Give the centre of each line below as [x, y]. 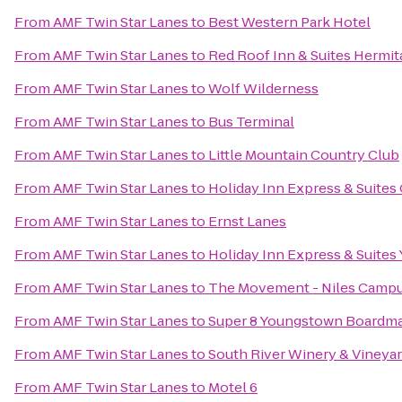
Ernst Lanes [247, 221]
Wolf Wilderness [263, 88]
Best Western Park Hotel [289, 22]
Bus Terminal [251, 122]
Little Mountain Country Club [304, 155]
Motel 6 [233, 387]
